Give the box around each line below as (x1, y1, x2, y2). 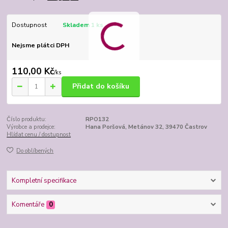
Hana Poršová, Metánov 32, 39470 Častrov (85, 123, 207, 131)
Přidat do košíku (72, 81, 129, 92)
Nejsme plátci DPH (11, 41, 69, 50)
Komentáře (11, 199, 44, 209)
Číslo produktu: (7, 115, 47, 123)
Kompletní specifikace (11, 176, 76, 185)
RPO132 (85, 115, 109, 123)
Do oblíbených (16, 147, 54, 155)
